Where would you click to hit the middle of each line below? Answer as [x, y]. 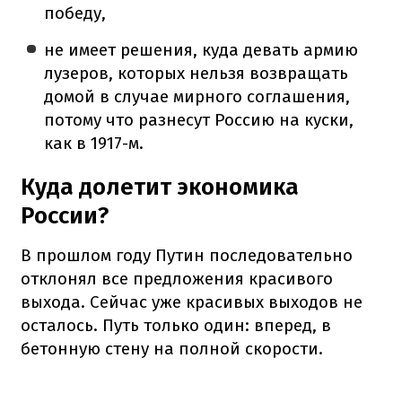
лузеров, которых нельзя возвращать [197, 73]
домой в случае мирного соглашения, [197, 96]
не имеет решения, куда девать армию [201, 49]
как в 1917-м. [94, 143]
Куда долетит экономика [160, 187]
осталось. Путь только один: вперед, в [176, 325]
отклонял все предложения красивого [177, 278]
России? [65, 215]
